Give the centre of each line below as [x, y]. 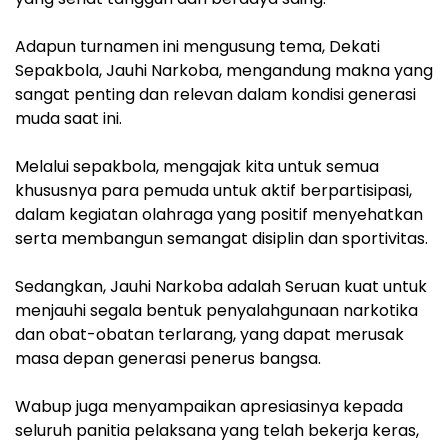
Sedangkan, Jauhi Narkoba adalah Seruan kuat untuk [221, 287]
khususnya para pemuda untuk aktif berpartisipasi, [213, 191]
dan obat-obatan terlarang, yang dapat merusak [209, 335]
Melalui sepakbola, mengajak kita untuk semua [197, 167]
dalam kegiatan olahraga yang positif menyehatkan [219, 215]
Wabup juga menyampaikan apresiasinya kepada [209, 407]
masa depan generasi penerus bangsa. [168, 359]
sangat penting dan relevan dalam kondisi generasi [215, 95]
